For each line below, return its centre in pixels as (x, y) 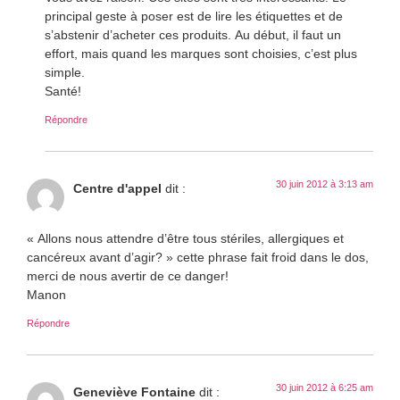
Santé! (63, 90)
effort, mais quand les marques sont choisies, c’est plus (201, 53)
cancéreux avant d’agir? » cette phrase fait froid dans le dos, (198, 257)
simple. (65, 71)
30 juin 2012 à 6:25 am (325, 387)
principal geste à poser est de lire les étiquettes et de (194, 15)
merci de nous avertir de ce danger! (128, 276)
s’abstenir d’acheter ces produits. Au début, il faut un (193, 34)
